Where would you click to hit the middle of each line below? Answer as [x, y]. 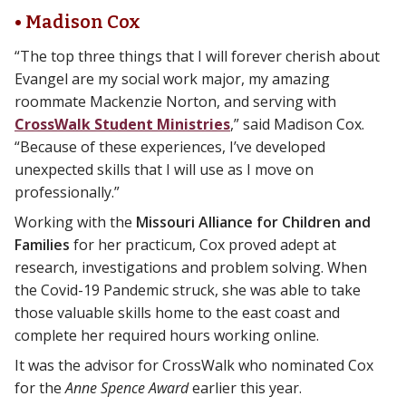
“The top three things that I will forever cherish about [197, 57]
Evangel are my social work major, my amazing [172, 79]
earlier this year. [247, 388]
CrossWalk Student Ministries [122, 125]
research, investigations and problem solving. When [191, 268]
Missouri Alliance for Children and [253, 222]
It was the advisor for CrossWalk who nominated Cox [194, 366]
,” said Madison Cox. [297, 125]
